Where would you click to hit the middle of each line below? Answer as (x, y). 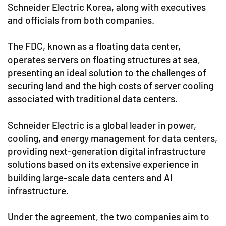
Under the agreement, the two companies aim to (108, 217)
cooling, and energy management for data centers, (112, 138)
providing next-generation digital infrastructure (107, 151)
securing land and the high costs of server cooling (110, 86)
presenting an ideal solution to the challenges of (107, 72)
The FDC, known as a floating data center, (94, 46)
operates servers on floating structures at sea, (104, 59)
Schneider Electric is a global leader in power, (102, 125)
